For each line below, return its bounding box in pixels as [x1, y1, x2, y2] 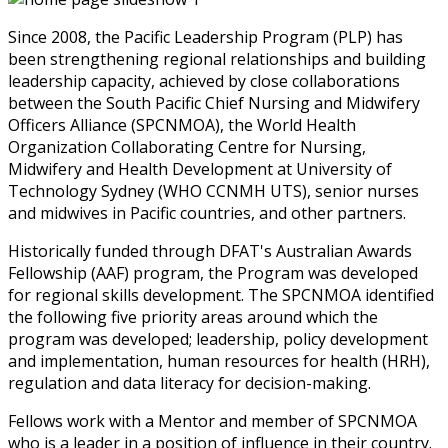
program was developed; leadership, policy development [8, 327, 428, 350]
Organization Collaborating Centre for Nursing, [8, 135, 366, 158]
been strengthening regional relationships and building [8, 47, 426, 70]
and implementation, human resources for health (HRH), [8, 349, 430, 372]
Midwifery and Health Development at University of [8, 157, 392, 180]
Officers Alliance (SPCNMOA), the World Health [8, 113, 356, 136]
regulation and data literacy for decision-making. [8, 371, 371, 394]
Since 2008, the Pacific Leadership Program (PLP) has [8, 25, 403, 48]
